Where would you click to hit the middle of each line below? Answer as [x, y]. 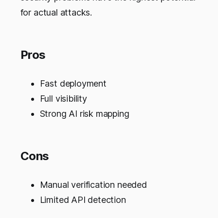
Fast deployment [73, 83]
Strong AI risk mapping [84, 113]
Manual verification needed [93, 184]
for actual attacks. [56, 12]
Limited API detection [83, 200]
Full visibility [63, 98]
